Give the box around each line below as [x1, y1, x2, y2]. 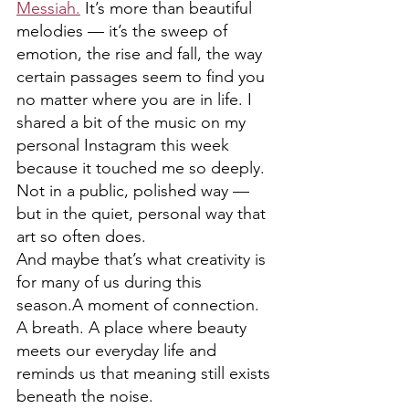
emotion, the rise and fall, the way [16, 44, 267, 65]
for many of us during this [16, 272, 206, 293]
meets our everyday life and [16, 341, 221, 362]
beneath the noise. [16, 386, 153, 407]
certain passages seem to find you [16, 67, 269, 88]
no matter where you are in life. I [16, 89, 257, 110]
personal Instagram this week [16, 135, 234, 156]
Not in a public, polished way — [16, 181, 254, 202]
